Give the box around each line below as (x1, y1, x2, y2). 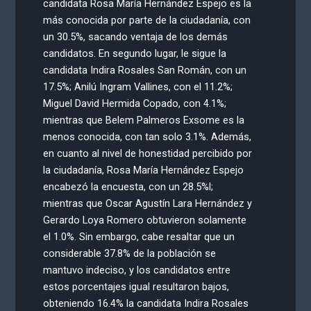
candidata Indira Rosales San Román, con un (43, 64, 247, 77)
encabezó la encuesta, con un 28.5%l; (43, 180, 214, 194)
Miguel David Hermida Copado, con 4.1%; (43, 97, 227, 110)
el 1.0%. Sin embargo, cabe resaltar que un (43, 230, 235, 244)
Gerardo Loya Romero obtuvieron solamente (43, 214, 247, 227)
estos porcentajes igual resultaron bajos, (43, 280, 230, 294)
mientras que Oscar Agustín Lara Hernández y (43, 197, 253, 210)
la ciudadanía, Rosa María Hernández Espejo (43, 164, 244, 177)
